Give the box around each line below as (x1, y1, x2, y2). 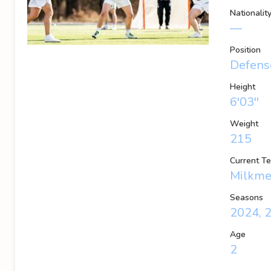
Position (230, 44, 261, 56)
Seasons (230, 192, 263, 203)
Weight (230, 118, 258, 129)
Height (230, 81, 255, 93)
